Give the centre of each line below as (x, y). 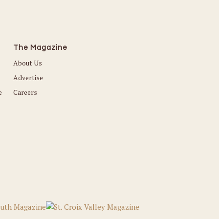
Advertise (28, 77)
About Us (27, 63)
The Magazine (40, 47)
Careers (25, 92)
